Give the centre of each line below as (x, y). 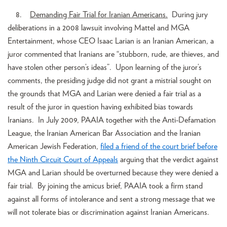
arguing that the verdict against (168, 159)
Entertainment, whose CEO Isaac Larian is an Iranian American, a (111, 41)
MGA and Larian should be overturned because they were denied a (113, 173)
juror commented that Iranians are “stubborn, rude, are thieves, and (113, 54)
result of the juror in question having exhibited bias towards (100, 107)
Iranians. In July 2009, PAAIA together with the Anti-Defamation (112, 120)
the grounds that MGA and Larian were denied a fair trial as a (104, 93)
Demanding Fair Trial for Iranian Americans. (99, 14)
